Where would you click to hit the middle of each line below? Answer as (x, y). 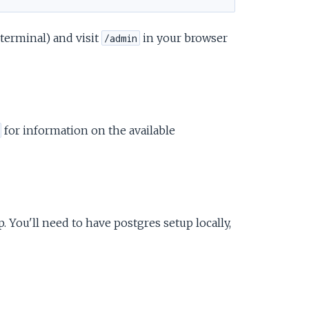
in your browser (184, 38)
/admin (121, 38)
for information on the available (89, 130)
